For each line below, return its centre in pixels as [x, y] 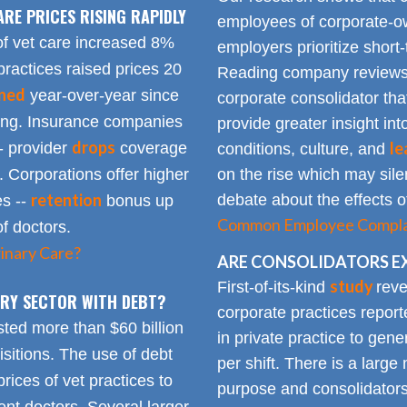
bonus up [137, 201]
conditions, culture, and [303, 149]
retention [66, 200]
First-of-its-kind [273, 287]
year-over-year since [102, 96]
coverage [151, 149]
